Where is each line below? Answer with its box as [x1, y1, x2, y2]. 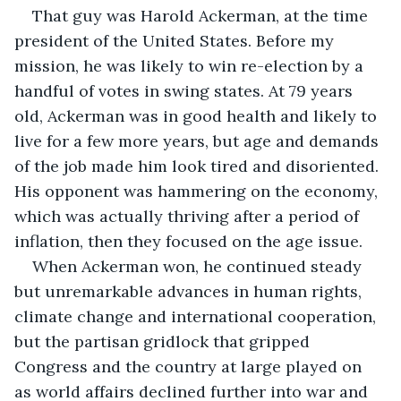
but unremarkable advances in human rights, [14, 280, 366, 302]
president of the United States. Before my [14, 30, 338, 51]
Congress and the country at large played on [14, 355, 366, 377]
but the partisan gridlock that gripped [14, 330, 314, 352]
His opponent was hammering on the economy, [14, 180, 382, 201]
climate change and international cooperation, [14, 305, 380, 327]
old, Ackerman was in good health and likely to [14, 105, 381, 126]
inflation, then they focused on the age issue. [14, 230, 363, 252]
